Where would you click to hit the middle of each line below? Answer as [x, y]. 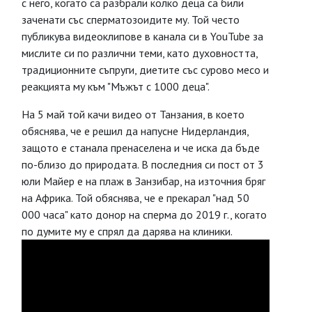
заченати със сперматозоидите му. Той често [131, 19]
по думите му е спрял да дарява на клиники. [128, 231]
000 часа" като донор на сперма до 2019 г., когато [144, 214]
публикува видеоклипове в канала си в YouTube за [142, 36]
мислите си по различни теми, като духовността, [140, 53]
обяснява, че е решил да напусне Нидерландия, [135, 131]
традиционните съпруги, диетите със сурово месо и [145, 70]
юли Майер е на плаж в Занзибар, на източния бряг [143, 181]
